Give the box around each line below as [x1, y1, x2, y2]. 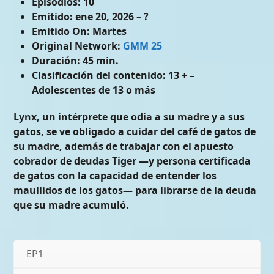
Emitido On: [32, 24, 91, 39]
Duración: [32, 54, 81, 68]
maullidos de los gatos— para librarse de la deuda [13, 183, 257, 198]
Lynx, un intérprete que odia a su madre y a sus [13, 110, 245, 124]
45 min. [80, 54, 119, 68]
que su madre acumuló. [13, 198, 130, 212]
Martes [90, 24, 127, 39]
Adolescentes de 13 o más [32, 83, 156, 97]
